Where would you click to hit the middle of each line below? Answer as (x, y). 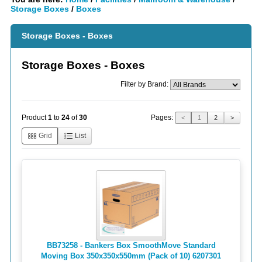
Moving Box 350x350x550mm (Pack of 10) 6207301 (131, 256)
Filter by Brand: (145, 84)
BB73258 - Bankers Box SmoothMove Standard (131, 245)
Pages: (163, 117)
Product (35, 118)
